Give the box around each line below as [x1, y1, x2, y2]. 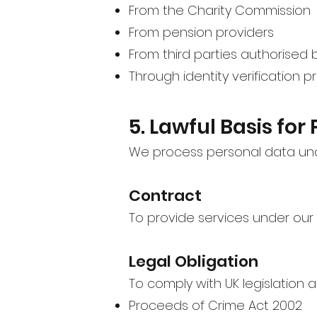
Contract [129, 184, 202, 207]
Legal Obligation [129, 250, 258, 272]
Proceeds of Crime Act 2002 [129, 296, 302, 314]
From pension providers [129, 23, 274, 41]
